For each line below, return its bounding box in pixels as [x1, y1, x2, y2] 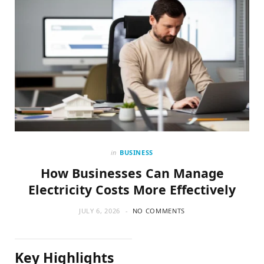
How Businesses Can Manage [40, 164, 224, 181]
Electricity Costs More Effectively [28, 180, 236, 198]
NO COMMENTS [132, 206, 185, 215]
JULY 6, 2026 [79, 206, 120, 215]
